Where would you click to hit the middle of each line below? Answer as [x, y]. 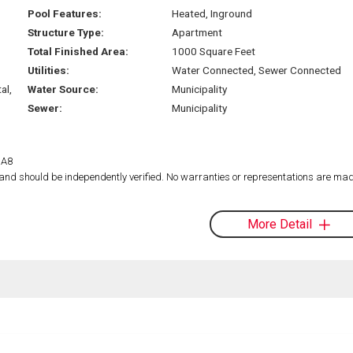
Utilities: [49, 70]
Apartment [197, 32]
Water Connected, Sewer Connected [256, 70]
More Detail [279, 224]
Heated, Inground [212, 13]
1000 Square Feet [213, 51]
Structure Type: [66, 32]
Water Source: [63, 89]
